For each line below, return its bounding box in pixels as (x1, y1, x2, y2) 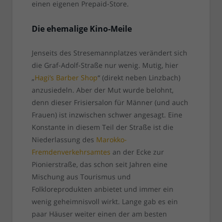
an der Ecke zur (110, 147, 164, 157)
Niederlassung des (31, 135, 96, 145)
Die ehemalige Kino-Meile (31, 23, 132, 35)
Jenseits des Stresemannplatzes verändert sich (31, 48, 187, 58)
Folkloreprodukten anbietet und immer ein (31, 184, 173, 194)
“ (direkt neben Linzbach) (97, 73, 180, 83)
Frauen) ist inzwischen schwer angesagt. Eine (31, 110, 182, 120)
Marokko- (96, 135, 127, 145)
